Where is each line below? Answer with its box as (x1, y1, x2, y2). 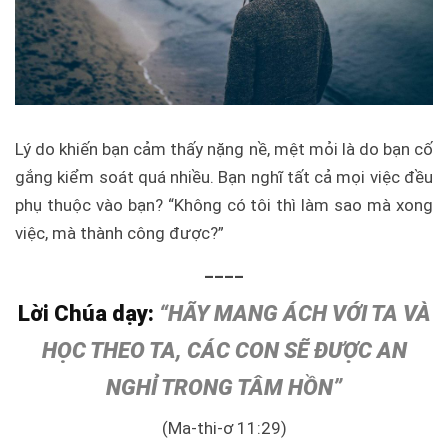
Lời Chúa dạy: (17, 300, 159, 326)
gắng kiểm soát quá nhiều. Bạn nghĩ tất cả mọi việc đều (15, 166, 433, 187)
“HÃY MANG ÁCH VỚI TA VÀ (158, 300, 431, 326)
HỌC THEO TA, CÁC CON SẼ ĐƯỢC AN (41, 337, 407, 363)
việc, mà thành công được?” (15, 222, 224, 243)
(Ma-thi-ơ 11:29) (161, 418, 287, 439)
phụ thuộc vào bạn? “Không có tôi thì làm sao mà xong (15, 194, 433, 215)
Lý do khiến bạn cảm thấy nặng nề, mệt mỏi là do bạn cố (15, 138, 433, 159)
